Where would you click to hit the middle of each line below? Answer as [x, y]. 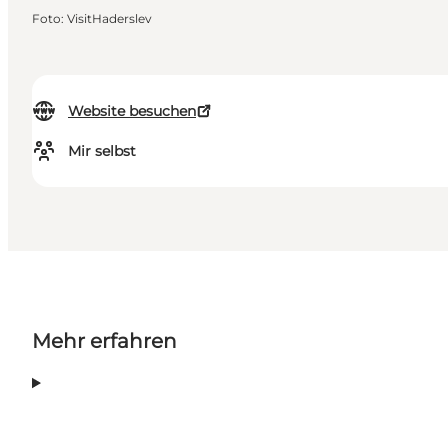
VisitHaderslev [109, 19]
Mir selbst [102, 151]
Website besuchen [132, 111]
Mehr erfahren [104, 341]
